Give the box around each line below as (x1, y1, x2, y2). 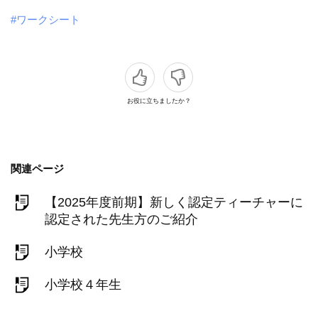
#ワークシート (11, 13, 80, 26)
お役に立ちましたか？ (127, 97, 191, 105)
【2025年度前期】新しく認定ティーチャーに (45, 195, 303, 210)
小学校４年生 (45, 278, 121, 292)
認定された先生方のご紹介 (45, 212, 198, 227)
